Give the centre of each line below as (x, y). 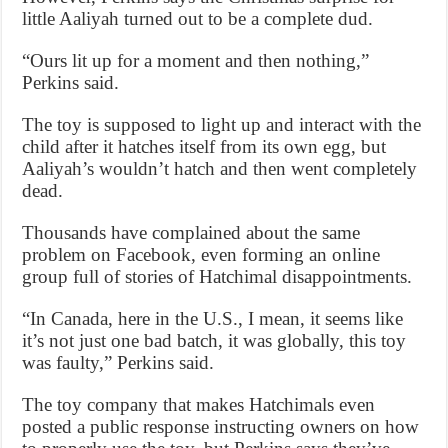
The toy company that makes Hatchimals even (199, 404)
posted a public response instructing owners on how (221, 426)
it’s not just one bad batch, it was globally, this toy (214, 340)
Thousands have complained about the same (191, 232)
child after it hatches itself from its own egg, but (204, 146)
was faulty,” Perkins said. (118, 362)
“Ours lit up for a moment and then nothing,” (196, 60)
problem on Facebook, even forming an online (201, 254)
